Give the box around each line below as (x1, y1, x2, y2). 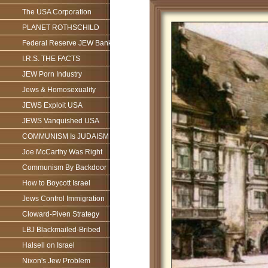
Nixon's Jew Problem (22, 257, 90, 265)
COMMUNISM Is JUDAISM (22, 132, 109, 141)
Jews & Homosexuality (22, 86, 96, 94)
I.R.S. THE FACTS (22, 54, 80, 63)
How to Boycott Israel (22, 179, 90, 187)
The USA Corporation (22, 8, 92, 16)
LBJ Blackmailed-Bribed (22, 226, 100, 234)
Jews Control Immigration (22, 194, 105, 203)
